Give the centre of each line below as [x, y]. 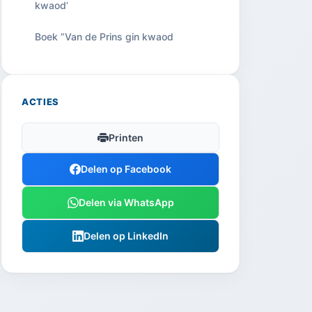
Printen [126, 138]
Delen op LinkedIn [126, 236]
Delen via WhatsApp [126, 202]
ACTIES [40, 102]
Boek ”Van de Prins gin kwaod [104, 37]
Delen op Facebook [126, 169]
